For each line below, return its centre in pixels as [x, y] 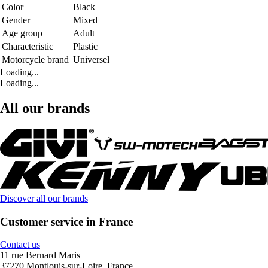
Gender [16, 20]
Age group [22, 33]
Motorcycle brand [35, 59]
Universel [91, 59]
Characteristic [28, 46]
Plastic [85, 46]
